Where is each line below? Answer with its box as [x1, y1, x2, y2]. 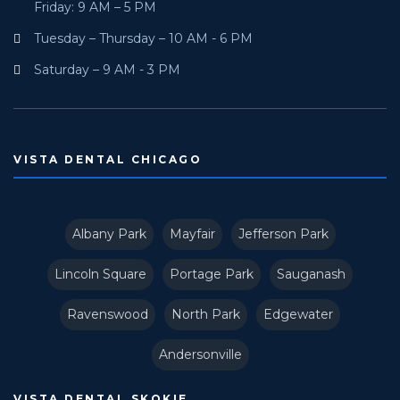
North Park [171, 306, 240, 323]
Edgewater [263, 306, 333, 323]
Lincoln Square [54, 266, 146, 283]
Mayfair [169, 226, 215, 243]
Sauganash [277, 266, 346, 283]
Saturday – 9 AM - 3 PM [33, 62, 180, 79]
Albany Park [71, 226, 146, 243]
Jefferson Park [237, 226, 329, 243]
